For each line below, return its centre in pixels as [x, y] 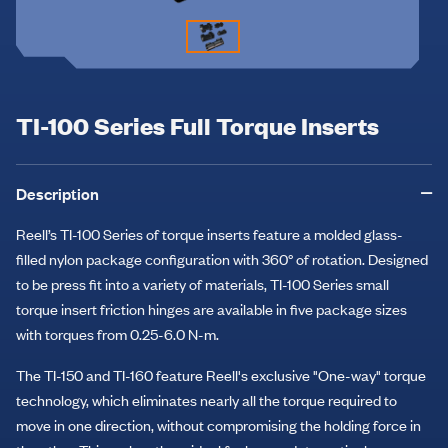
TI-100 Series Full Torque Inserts [197, 125]
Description [57, 193]
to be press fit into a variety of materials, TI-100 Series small [202, 283]
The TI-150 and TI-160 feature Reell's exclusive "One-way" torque [221, 374]
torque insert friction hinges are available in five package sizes [211, 308]
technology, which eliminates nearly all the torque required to [206, 399]
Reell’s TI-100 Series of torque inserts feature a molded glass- [209, 233]
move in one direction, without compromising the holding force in [218, 424]
